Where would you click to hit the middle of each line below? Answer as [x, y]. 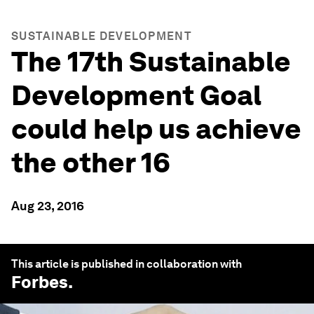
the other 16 [91, 163]
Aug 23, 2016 [48, 206]
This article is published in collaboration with [127, 264]
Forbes [40, 282]
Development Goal [136, 95]
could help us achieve [156, 129]
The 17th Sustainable [151, 62]
